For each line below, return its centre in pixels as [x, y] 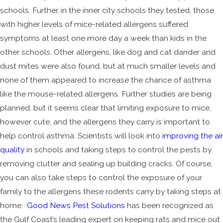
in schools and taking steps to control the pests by [118, 150]
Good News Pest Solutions [76, 206]
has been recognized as [169, 206]
